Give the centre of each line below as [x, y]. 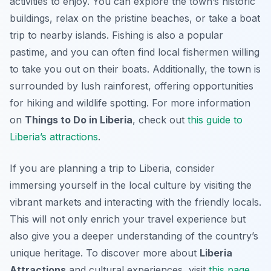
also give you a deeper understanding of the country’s [134, 236]
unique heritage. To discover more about [105, 253]
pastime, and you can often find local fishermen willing [135, 52]
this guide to [215, 120]
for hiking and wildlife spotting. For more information [130, 103]
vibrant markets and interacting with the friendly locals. [135, 202]
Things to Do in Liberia [79, 120]
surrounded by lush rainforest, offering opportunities [132, 86]
